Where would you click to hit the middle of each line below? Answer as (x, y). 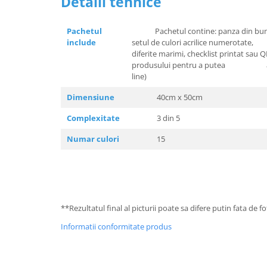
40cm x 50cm (167, 97)
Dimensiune (91, 97)
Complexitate (93, 118)
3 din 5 (156, 118)
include (81, 42)
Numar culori (93, 139)
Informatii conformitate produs (116, 226)
